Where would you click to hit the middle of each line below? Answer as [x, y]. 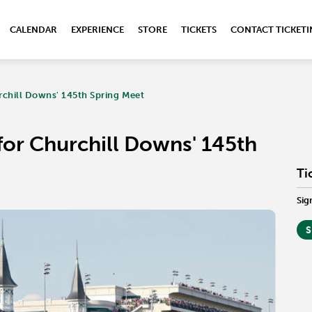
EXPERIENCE [97, 30]
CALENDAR [33, 30]
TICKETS [199, 30]
